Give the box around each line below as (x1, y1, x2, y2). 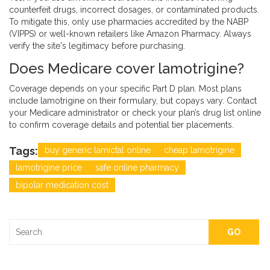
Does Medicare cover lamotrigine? (9, 60, 244, 78)
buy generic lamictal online (45, 145, 151, 155)
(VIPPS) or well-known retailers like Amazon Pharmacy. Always (9, 29, 251, 39)
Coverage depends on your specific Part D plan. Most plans (9, 84, 242, 94)
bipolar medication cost (16, 180, 108, 190)
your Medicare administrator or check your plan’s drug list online (9, 108, 261, 118)
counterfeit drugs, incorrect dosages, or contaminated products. (9, 5, 259, 15)
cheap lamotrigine (164, 145, 234, 155)
